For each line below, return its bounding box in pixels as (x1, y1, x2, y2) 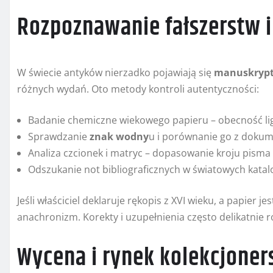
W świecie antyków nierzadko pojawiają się (17, 66, 214, 80)
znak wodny (90, 130, 149, 144)
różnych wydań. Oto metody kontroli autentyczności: (17, 82, 259, 96)
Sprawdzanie (28, 130, 90, 144)
